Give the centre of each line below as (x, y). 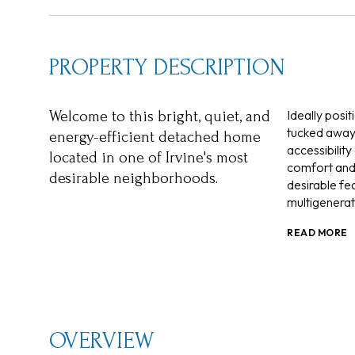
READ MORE (317, 233)
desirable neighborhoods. (134, 178)
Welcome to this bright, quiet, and (160, 116)
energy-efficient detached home (155, 137)
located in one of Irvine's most (149, 158)
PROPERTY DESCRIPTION (167, 67)
